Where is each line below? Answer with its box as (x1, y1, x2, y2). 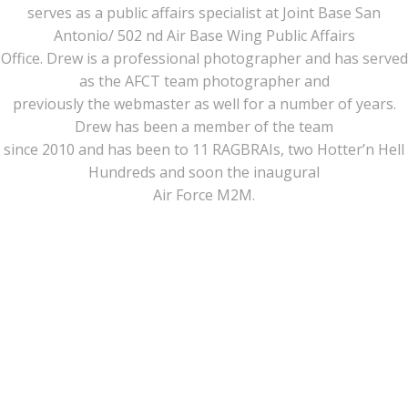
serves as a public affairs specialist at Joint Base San (27, 3, 381, 23)
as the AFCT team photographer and (78, 71, 330, 91)
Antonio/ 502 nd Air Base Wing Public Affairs (53, 25, 355, 46)
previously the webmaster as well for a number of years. (12, 94, 396, 114)
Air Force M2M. (153, 185, 255, 205)
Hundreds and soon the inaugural (88, 162, 320, 182)
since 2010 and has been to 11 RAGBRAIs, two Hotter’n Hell (4, 139, 404, 159)
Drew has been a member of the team (75, 117, 333, 137)
